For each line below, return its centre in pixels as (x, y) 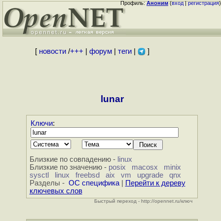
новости (52, 51)
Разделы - (49, 183)
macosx (145, 167)
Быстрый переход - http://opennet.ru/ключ (144, 201)
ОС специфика (94, 183)
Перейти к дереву (155, 183)
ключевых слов (56, 191)
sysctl (39, 175)
